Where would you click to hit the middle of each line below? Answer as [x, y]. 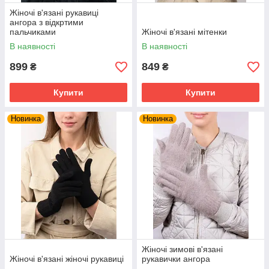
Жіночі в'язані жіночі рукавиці [67, 259]
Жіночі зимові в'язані [182, 249]
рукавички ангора [176, 259]
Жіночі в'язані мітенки [184, 32]
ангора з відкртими [47, 22]
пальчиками [33, 32]
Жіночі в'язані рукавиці [54, 13]
